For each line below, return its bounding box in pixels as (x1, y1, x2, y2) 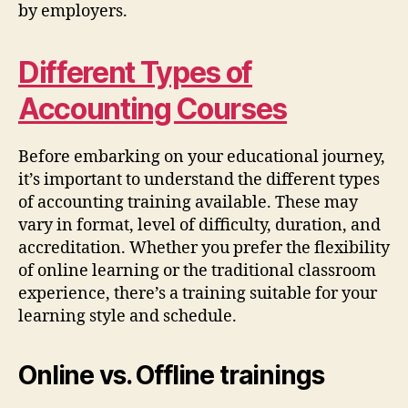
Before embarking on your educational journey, (18, 146, 385, 168)
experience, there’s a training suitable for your (18, 282, 377, 304)
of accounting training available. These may (18, 191, 358, 213)
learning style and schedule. (18, 305, 237, 327)
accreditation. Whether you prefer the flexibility (18, 237, 390, 259)
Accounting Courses (18, 90, 288, 127)
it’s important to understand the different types (18, 168, 380, 190)
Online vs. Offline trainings (18, 359, 324, 391)
